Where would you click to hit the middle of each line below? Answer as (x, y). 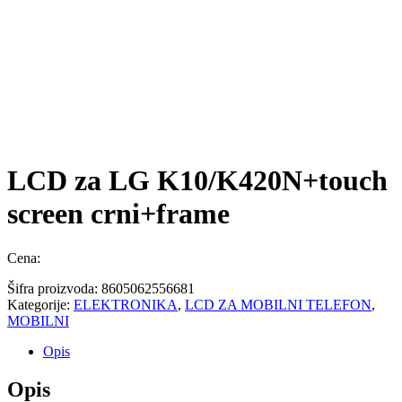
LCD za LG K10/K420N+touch (197, 181)
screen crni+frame (118, 214)
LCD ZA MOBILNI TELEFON (278, 304)
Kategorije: (40, 304)
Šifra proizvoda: (54, 288)
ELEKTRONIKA (126, 304)
